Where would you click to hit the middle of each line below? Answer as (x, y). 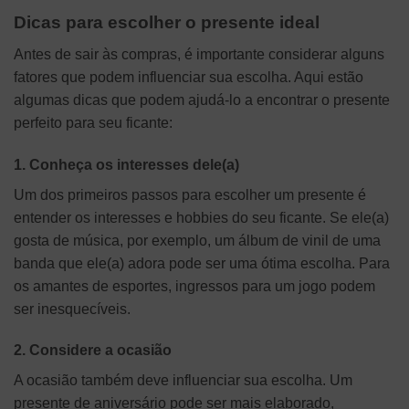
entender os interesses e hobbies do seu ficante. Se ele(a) (201, 217)
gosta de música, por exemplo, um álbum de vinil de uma (197, 240)
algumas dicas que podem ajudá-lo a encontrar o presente (202, 100)
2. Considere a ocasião (93, 351)
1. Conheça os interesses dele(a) (126, 164)
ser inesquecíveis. (72, 309)
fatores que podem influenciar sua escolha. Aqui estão (189, 77)
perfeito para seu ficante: (93, 122)
